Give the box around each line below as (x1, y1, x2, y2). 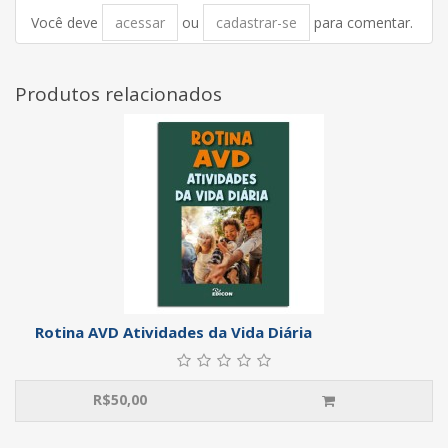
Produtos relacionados (15, 80, 222, 107)
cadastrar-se (216, 12, 297, 32)
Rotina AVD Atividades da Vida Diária (35, 321, 312, 342)
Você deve (31, 12, 102, 32)
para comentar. (310, 12, 413, 32)
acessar (115, 12, 165, 32)
